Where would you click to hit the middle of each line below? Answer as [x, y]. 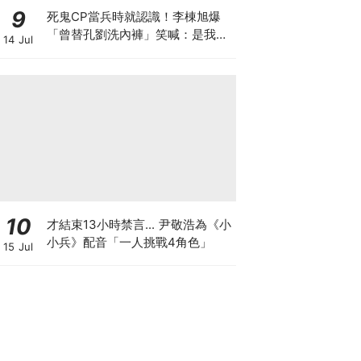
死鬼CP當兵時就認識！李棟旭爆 [133, 17]
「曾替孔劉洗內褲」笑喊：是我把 [137, 34]
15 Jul [18, 247]
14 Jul [18, 39]
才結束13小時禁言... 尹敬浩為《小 [139, 224]
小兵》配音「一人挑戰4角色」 [129, 242]
